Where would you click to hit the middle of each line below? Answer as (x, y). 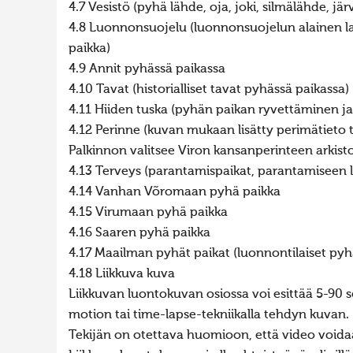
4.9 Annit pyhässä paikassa (147, 69)
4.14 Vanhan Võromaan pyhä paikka (175, 192)
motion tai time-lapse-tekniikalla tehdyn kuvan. (209, 315)
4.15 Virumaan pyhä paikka (148, 213)
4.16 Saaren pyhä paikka (139, 233)
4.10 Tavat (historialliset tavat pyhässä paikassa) (209, 90)
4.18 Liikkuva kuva (122, 274)
